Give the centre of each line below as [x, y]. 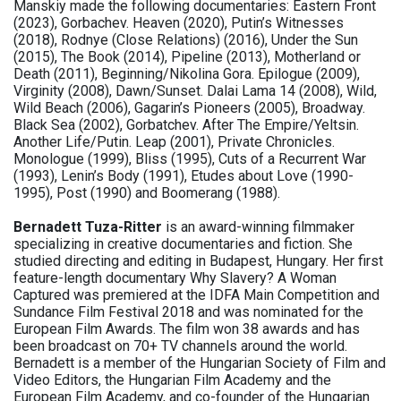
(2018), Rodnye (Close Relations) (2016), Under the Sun [186, 40]
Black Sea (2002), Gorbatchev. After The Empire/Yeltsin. [186, 125]
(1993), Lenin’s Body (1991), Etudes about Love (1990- [183, 176]
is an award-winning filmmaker [258, 227]
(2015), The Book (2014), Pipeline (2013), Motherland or [187, 57]
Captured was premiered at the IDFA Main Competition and [196, 295]
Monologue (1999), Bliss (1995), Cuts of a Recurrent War [190, 159]
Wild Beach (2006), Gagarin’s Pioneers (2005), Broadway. [189, 108]
